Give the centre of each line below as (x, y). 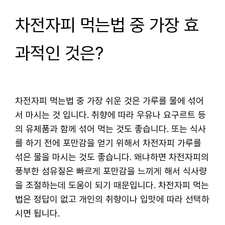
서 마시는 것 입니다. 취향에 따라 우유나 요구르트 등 (110, 115)
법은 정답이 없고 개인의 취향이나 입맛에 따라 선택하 (112, 199)
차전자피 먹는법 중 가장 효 (107, 25)
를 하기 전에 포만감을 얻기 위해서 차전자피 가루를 (108, 143)
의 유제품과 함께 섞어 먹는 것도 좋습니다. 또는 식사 (110, 129)
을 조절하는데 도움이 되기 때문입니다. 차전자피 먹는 (112, 185)
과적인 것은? (59, 53)
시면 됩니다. (37, 213)
